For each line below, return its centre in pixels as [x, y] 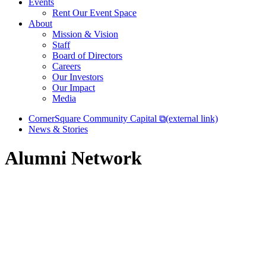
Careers [66, 66]
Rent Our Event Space [94, 13]
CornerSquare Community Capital [94, 118]
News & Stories [58, 129]
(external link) [192, 118]
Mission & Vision [85, 34]
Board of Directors [87, 56]
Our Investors [78, 77]
